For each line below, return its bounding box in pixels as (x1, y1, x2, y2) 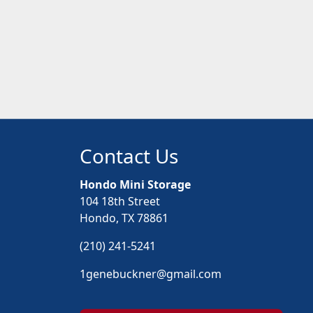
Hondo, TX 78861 (80, 210, 168, 226)
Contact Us (80, 143, 178, 169)
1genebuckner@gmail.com (80, 266, 221, 282)
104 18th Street (80, 194, 160, 209)
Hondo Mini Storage (80, 177, 191, 192)
